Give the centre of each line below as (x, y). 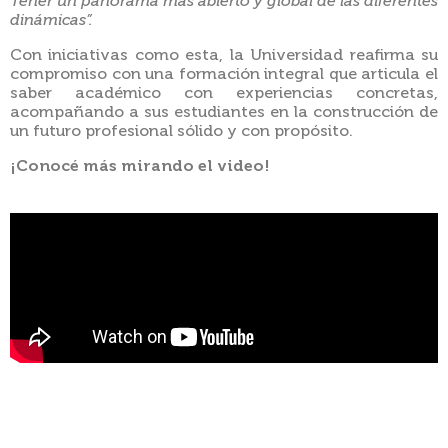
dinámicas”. (51, 20)
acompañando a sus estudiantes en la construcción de (224, 112)
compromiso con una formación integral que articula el (224, 74)
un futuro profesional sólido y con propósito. (181, 131)
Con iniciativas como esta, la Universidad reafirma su (224, 55)
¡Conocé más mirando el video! (140, 166)
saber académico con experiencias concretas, (224, 93)
